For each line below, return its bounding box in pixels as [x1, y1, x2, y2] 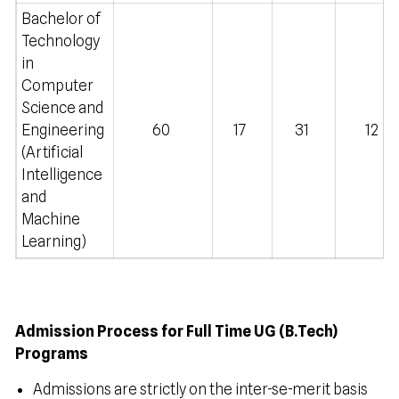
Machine [21, 210, 80, 228]
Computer [21, 77, 94, 94]
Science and [21, 99, 103, 117]
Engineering [21, 121, 104, 139]
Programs [15, 345, 88, 362]
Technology [21, 32, 100, 50]
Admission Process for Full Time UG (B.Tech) [15, 322, 338, 340]
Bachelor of [21, 10, 101, 28]
